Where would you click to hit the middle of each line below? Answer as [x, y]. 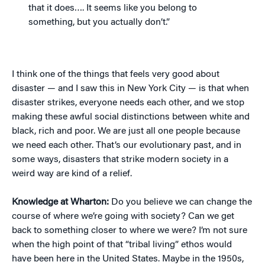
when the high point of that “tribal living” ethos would [122, 245]
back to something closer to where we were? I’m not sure [130, 231]
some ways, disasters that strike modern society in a [120, 160]
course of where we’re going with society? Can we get [123, 216]
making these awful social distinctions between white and [131, 117]
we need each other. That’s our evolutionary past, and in [127, 146]
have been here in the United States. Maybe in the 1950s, [128, 259]
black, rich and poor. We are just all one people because [126, 131]
